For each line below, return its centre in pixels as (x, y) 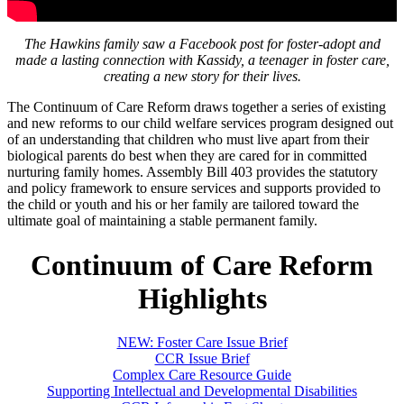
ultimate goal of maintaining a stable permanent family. (162, 221)
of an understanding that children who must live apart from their (188, 140)
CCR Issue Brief (202, 359)
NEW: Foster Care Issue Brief (202, 343)
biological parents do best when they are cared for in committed (187, 156)
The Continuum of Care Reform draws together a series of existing (197, 107)
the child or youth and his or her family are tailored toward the (183, 205)
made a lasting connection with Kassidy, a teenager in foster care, (202, 60)
